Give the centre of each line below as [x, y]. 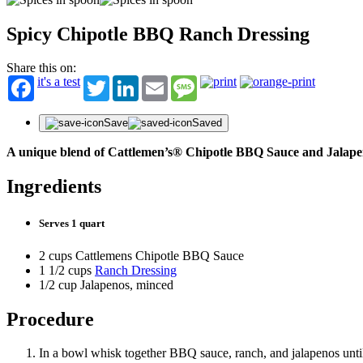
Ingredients [54, 187]
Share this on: [41, 68]
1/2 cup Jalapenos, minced [106, 284]
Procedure [50, 319]
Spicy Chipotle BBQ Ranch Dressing [158, 34]
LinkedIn [162, 82]
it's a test [59, 82]
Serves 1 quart [72, 224]
